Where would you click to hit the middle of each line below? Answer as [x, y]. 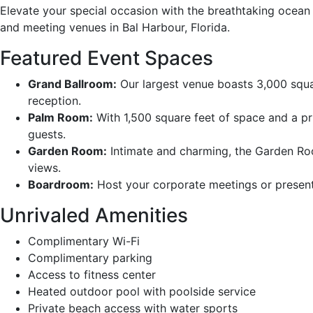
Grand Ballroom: [72, 83]
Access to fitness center [92, 274]
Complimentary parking [90, 257]
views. [44, 167]
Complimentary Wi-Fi [84, 241]
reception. [54, 100]
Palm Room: [60, 117]
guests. [47, 134]
